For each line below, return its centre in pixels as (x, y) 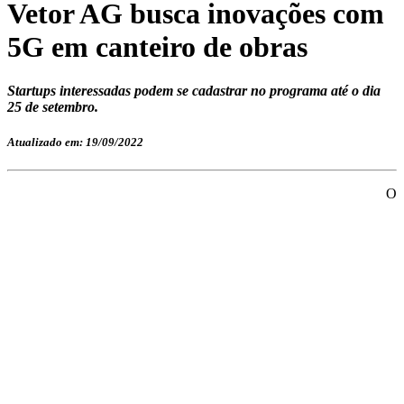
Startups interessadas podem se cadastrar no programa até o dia (194, 91)
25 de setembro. (53, 107)
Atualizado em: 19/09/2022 (75, 142)
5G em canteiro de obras (157, 46)
